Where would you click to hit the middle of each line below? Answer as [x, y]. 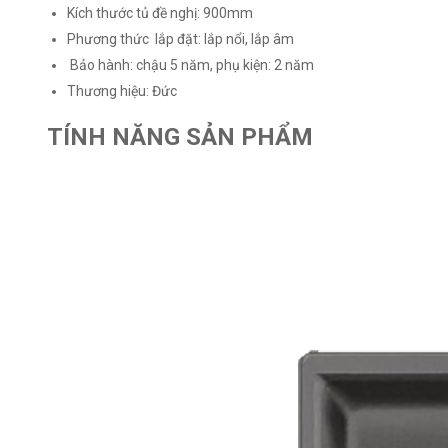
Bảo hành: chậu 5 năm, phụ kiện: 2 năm [191, 65]
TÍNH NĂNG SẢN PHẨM [180, 137]
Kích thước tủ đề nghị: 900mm [160, 13]
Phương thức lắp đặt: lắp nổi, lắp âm [181, 39]
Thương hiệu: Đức [122, 91]
